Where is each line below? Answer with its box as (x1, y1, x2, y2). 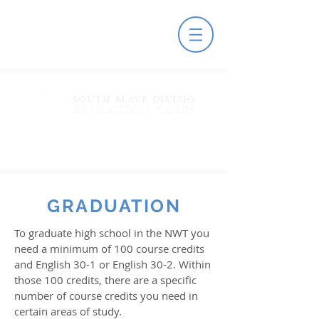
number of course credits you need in (14, 288, 198, 303)
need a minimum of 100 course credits (14, 241, 204, 256)
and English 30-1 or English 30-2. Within (14, 257, 211, 271)
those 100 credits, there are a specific (14, 273, 197, 287)
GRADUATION (47, 195, 181, 216)
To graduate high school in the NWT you (14, 226, 209, 240)
